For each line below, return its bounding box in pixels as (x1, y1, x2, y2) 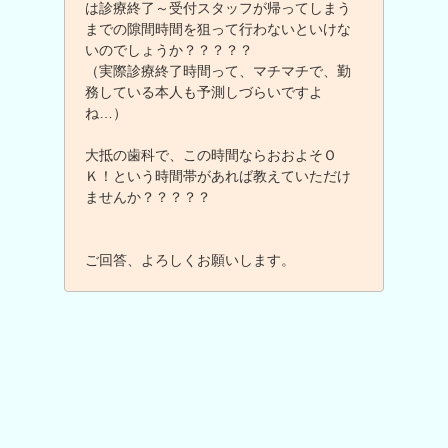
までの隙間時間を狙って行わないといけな (85, 21, 351, 37)
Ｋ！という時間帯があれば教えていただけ (85, 168, 351, 184)
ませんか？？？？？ (85, 189, 211, 205)
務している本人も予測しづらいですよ (85, 84, 323, 100)
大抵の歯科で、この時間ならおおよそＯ (85, 147, 337, 163)
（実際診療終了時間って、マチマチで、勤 (85, 63, 351, 79)
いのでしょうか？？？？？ (85, 42, 253, 58)
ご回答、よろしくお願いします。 (85, 252, 295, 268)
